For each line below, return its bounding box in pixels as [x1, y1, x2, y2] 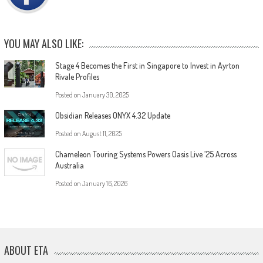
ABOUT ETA [4, 242, 48, 258]
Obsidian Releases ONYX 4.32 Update [55, 110, 170, 121]
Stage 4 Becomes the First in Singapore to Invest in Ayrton [55, 60, 240, 71]
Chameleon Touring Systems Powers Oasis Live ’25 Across [55, 149, 237, 160]
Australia [55, 160, 84, 171]
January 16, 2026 [82, 179, 127, 188]
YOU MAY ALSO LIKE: [4, 36, 83, 52]
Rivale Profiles [55, 72, 99, 82]
